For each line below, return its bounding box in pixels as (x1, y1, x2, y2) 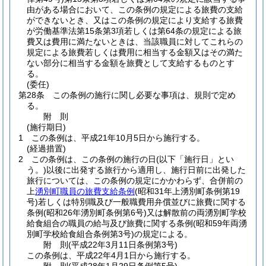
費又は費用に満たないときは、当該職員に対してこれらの (27, 37, 243, 46)
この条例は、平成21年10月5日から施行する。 (31, 133, 205, 142)
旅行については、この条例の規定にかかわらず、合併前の (27, 176, 243, 185)
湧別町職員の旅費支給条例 (35, 186, 135, 196)
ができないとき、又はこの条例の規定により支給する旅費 (27, 15, 243, 25)
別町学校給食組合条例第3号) (27, 229, 134, 239)
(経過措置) (27, 144, 66, 153)
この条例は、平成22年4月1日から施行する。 (27, 251, 195, 260)
